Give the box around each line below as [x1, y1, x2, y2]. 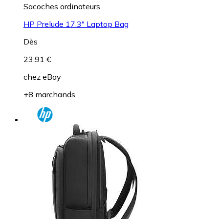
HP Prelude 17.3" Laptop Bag [23, 19, 129, 29]
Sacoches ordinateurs [23, 1, 100, 11]
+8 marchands [23, 89, 75, 99]
